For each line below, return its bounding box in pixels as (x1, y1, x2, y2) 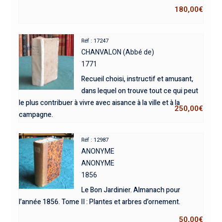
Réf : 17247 (81, 38, 109, 45)
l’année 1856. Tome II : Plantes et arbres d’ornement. (18, 197, 180, 208)
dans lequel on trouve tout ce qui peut (81, 86, 199, 97)
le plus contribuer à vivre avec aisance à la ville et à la (18, 98, 180, 109)
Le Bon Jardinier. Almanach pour (81, 185, 181, 196)
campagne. (18, 110, 53, 120)
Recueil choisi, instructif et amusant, (81, 74, 194, 85)
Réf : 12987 (81, 137, 109, 144)
